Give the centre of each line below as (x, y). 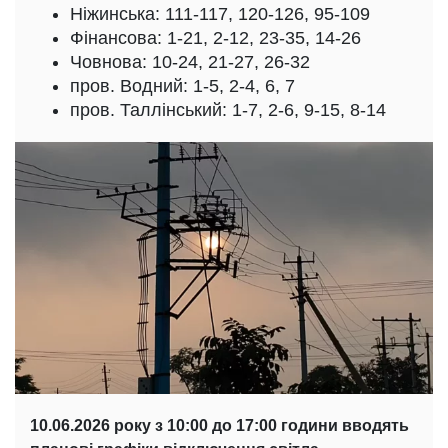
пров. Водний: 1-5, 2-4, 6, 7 (182, 85)
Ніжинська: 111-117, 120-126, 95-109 (220, 13)
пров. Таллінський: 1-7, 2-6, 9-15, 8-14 (228, 109)
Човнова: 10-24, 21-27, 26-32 (190, 61)
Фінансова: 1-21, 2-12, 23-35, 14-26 (215, 37)
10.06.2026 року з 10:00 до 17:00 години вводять (219, 425)
